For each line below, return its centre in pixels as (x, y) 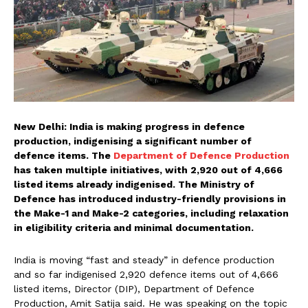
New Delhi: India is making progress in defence (129, 127)
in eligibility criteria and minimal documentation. (134, 228)
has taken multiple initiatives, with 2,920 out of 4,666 (148, 170)
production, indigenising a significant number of (133, 141)
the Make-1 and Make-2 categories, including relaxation (151, 213)
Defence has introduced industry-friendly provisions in (150, 199)
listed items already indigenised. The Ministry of (134, 185)
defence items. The (64, 156)
